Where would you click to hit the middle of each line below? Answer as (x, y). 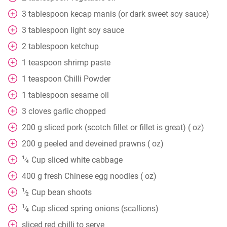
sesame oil (90, 95)
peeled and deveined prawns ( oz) (104, 144)
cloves (40, 111)
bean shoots (69, 192)
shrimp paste (87, 63)
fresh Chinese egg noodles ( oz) (100, 176)
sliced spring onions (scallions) (103, 209)
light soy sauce (97, 30)
